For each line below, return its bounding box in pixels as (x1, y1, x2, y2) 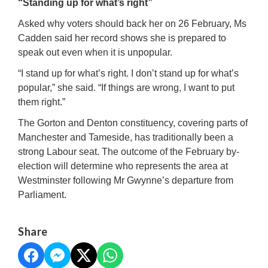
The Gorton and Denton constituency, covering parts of (18, 117, 248, 128)
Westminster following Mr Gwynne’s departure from (18, 175, 233, 185)
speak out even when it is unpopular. (18, 47, 172, 57)
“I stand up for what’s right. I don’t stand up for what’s (18, 68, 239, 78)
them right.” (18, 96, 65, 107)
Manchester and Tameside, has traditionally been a (18, 132, 233, 142)
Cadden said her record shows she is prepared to (18, 32, 226, 43)
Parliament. (18, 189, 66, 200)
